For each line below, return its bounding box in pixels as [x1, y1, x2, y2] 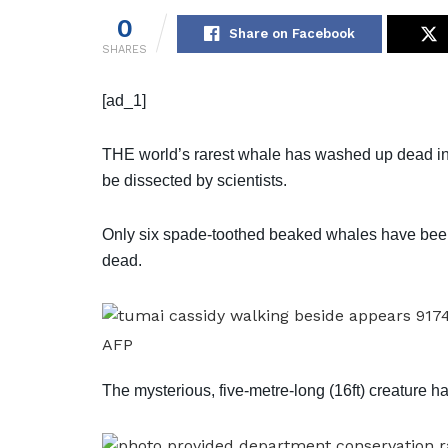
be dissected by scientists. [102, 172, 287, 190]
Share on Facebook [229, 26, 356, 42]
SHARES [102, 43, 147, 57]
